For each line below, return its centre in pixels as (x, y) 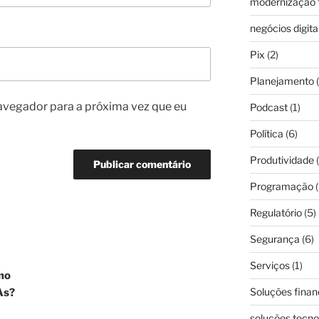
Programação (281, 187)
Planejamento (282, 81)
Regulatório (276, 213)
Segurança (274, 239)
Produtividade (282, 160)
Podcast (268, 108)
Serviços (270, 266)
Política (266, 134)
